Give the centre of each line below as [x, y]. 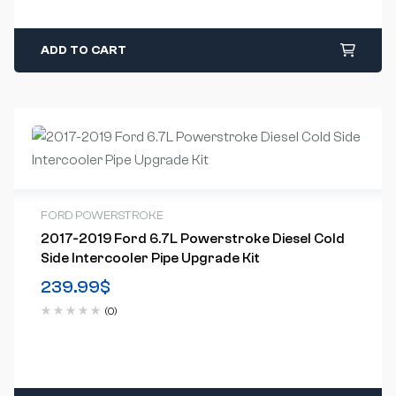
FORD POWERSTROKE [102, 216]
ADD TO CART [83, 51]
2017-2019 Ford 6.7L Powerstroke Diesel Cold [192, 239]
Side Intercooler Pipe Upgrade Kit [150, 259]
